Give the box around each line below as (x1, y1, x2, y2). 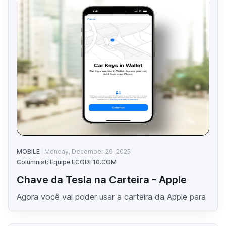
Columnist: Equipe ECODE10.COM (17, 158, 117, 166)
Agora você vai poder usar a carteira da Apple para (17, 191, 206, 202)
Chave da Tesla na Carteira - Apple (17, 173, 187, 186)
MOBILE (17, 147, 40, 155)
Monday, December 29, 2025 (44, 147, 131, 155)
